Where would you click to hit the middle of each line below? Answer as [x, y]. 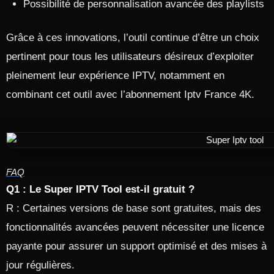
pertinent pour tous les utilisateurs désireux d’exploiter [130, 57]
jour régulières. [40, 265]
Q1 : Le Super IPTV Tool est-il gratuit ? [100, 189]
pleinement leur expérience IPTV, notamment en [115, 76]
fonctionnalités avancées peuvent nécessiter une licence [135, 227]
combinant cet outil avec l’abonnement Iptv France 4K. [130, 94]
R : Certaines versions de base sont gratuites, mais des [134, 208]
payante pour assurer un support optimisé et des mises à [136, 246]
